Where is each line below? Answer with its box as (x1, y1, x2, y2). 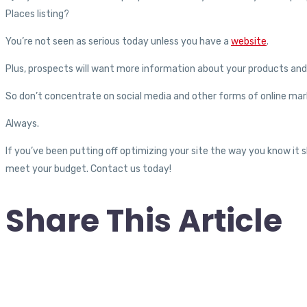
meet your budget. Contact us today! (5, 163, 171, 175)
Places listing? (5, 8, 69, 21)
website (231, 36, 267, 48)
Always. (5, 118, 39, 130)
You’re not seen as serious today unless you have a (5, 36, 231, 48)
